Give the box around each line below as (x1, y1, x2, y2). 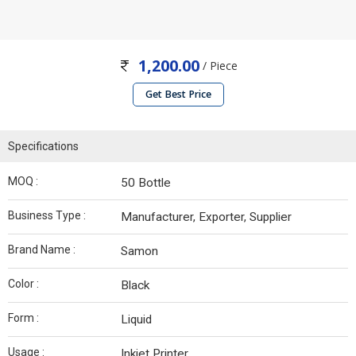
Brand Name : (8, 243, 75, 257)
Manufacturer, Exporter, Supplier (121, 210, 292, 225)
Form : (8, 311, 39, 325)
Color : (8, 277, 39, 291)
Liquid (121, 312, 152, 327)
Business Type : (8, 209, 86, 222)
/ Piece (199, 58, 238, 73)
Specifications (8, 140, 79, 153)
